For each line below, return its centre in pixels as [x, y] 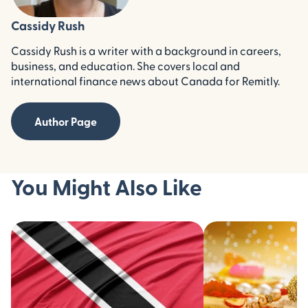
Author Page [66, 121]
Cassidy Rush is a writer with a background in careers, [146, 50]
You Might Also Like [107, 186]
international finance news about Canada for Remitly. [145, 80]
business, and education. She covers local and [125, 65]
